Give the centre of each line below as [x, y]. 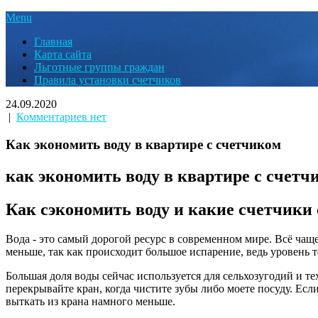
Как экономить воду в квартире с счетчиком [143, 144]
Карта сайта [63, 54]
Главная [53, 42]
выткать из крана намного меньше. [91, 302]
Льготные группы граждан [99, 67]
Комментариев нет [61, 117]
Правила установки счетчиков [108, 80]
